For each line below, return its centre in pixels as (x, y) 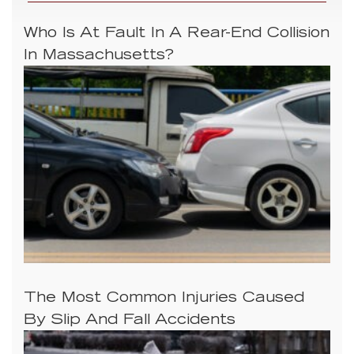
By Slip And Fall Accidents (130, 320)
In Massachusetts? (99, 56)
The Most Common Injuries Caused (164, 298)
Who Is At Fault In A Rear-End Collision (177, 34)
